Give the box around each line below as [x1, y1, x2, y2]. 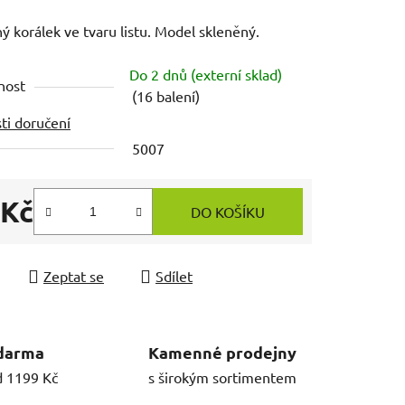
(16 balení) [132, 86, 200, 105]
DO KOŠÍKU [191, 202, 265, 221]
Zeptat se [43, 266, 104, 285]
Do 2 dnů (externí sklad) [129, 64, 282, 83]
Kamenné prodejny [148, 342, 297, 363]
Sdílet [155, 266, 193, 285]
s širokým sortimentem [148, 368, 297, 387]
